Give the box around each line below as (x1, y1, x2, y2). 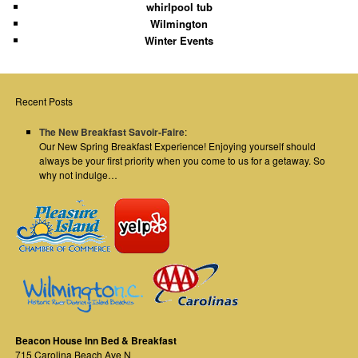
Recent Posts (15, 94, 74, 109)
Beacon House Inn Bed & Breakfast (15, 333, 177, 348)
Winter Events (145, 33, 213, 49)
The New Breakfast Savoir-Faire (39, 124, 185, 139)
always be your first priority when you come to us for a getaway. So (39, 153, 326, 167)
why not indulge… (39, 167, 118, 181)
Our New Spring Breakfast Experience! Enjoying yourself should (39, 138, 316, 153)
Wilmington (150, 16, 208, 32)
